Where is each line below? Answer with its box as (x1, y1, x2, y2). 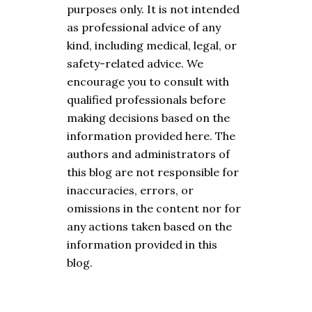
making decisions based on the (67, 110, 230, 125)
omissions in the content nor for (67, 201, 241, 215)
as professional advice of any (67, 19, 221, 34)
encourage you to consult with (67, 74, 229, 88)
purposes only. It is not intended (67, 1, 240, 16)
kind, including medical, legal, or (67, 38, 237, 52)
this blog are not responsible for (67, 164, 239, 179)
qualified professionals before (67, 92, 226, 107)
